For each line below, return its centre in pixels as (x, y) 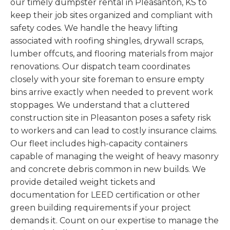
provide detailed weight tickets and (83, 182)
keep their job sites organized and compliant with (111, 15)
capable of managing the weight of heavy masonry (114, 157)
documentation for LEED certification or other (105, 195)
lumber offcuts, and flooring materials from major (112, 54)
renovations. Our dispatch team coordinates (100, 67)
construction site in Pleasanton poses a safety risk (111, 118)
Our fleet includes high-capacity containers (99, 144)
